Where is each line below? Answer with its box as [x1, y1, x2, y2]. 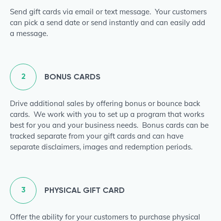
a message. [10, 29, 48, 38]
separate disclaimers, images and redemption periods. [10, 142, 196, 151]
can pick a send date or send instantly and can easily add [10, 18, 205, 27]
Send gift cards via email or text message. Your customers [10, 7, 207, 16]
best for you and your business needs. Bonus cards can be [10, 120, 209, 130]
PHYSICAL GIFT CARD [44, 185, 125, 195]
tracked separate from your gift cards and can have [10, 131, 184, 141]
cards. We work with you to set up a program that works [10, 110, 204, 119]
